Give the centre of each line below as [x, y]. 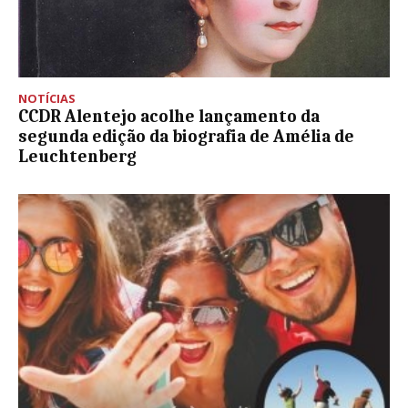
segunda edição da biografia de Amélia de [186, 136]
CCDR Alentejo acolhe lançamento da [169, 116]
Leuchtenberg [77, 156]
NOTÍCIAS [47, 98]
